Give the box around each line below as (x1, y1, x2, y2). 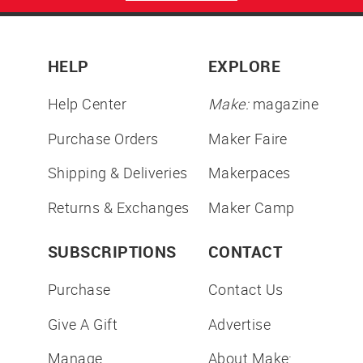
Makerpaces (208, 163, 291, 183)
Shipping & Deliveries (48, 163, 188, 183)
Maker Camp (208, 197, 295, 217)
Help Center (48, 94, 126, 114)
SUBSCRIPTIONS (48, 241, 177, 263)
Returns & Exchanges (48, 197, 190, 217)
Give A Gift (48, 314, 117, 334)
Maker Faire (208, 128, 288, 148)
